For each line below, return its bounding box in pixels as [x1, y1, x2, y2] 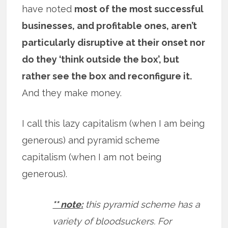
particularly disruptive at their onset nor [22, 37, 206, 48]
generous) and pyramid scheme [22, 135, 160, 146]
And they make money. [22, 88, 122, 99]
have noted [22, 4, 75, 15]
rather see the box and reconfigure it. [22, 71, 192, 82]
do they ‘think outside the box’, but [22, 54, 180, 65]
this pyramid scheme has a [83, 199, 201, 210]
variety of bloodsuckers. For [52, 216, 172, 227]
